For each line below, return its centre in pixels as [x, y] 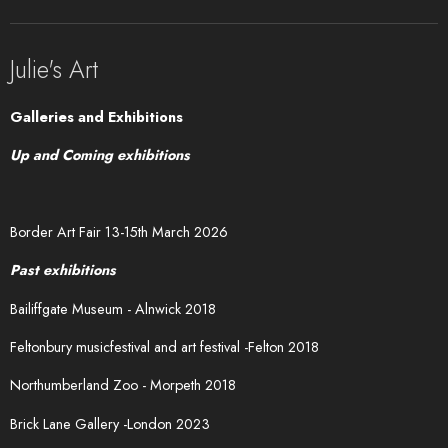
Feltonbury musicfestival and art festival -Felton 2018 [164, 347]
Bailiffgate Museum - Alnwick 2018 [113, 308]
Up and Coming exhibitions [100, 155]
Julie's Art [54, 69]
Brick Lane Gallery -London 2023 [110, 423]
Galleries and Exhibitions [96, 116]
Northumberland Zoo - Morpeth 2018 [123, 385]
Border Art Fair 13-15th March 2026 [119, 231]
